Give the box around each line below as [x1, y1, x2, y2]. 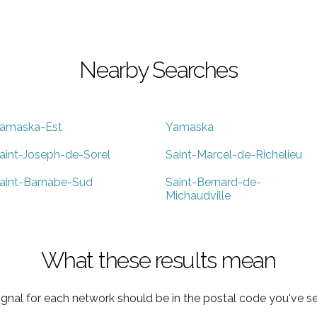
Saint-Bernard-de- [166, 175, 261, 189]
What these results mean [41, 246, 276, 273]
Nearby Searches [79, 56, 238, 83]
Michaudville [166, 188, 231, 202]
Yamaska [166, 120, 214, 134]
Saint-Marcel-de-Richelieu [166, 147, 302, 161]
